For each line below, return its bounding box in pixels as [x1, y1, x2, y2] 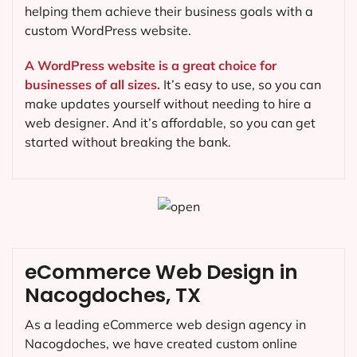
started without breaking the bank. [25, 133, 231, 150]
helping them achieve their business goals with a [25, 3, 313, 20]
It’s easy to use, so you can [160, 76, 321, 92]
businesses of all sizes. [25, 76, 160, 92]
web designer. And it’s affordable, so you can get [25, 114, 316, 131]
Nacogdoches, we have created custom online [25, 335, 297, 351]
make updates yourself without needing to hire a [25, 95, 312, 112]
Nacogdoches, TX [25, 280, 201, 309]
